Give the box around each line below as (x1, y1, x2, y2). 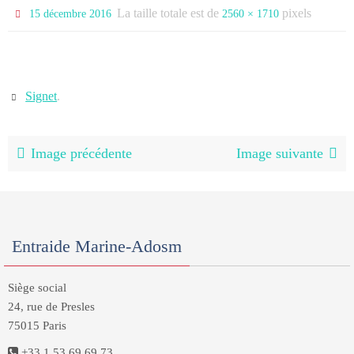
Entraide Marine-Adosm (12, 236, 182, 256)
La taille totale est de (117, 6, 223, 20)
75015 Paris (8, 319, 66, 332)
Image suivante (235, 145, 323, 161)
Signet (25, 89, 58, 103)
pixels (279, 6, 312, 20)
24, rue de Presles (8, 300, 95, 313)
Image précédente (31, 145, 133, 161)
